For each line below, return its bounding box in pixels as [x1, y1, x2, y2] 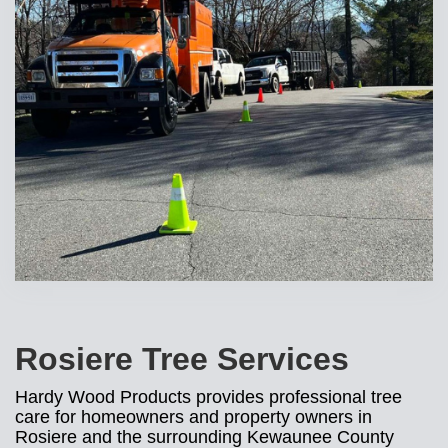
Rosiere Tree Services [15, 340, 349, 377]
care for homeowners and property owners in [15, 406, 372, 427]
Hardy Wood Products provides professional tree [15, 386, 402, 407]
